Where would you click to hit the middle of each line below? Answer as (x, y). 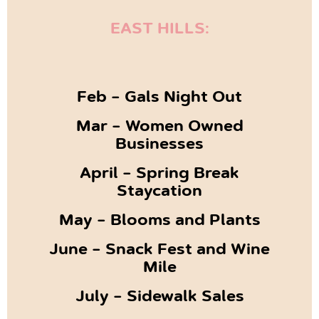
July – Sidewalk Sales (159, 298)
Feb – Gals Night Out (159, 99)
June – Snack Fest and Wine (159, 251)
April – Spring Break (159, 175)
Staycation (159, 193)
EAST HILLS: (159, 30)
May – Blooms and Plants (159, 222)
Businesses (159, 146)
